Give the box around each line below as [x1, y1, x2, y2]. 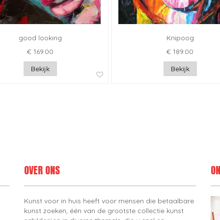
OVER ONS [24, 163, 60, 178]
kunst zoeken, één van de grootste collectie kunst [24, 206, 184, 216]
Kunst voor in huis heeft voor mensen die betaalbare [24, 196, 194, 206]
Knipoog [166, 33, 194, 43]
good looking [18, 33, 62, 43]
